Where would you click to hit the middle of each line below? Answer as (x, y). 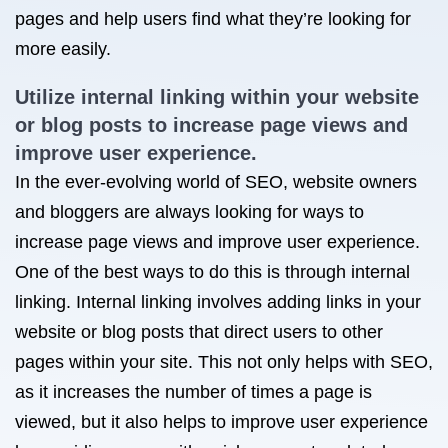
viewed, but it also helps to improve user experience (221, 422)
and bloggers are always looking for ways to (189, 212)
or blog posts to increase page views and (211, 125)
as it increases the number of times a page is (193, 392)
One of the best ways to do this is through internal (212, 272)
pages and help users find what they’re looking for (213, 19)
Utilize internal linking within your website (217, 97)
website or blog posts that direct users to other (199, 332)
